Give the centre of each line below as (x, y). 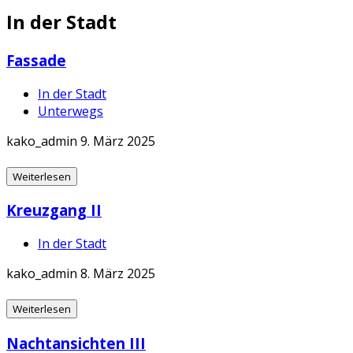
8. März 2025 (118, 274)
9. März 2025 (118, 141)
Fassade (36, 61)
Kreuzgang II (54, 210)
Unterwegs (71, 111)
